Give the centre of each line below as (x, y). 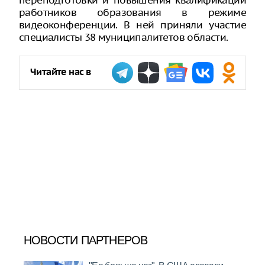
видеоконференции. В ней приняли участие (132, 25)
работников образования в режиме (132, 12)
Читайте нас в (61, 72)
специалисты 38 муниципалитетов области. (124, 37)
